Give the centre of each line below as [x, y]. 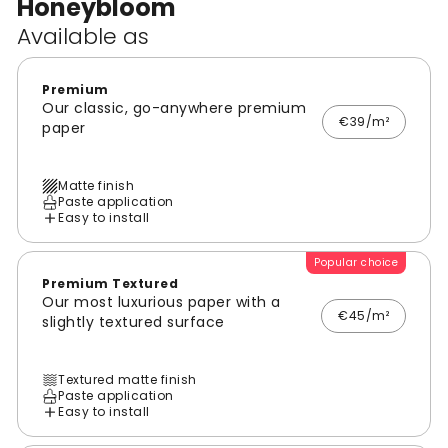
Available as [83, 37]
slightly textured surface [133, 322]
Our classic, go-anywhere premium [174, 108]
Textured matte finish [127, 380]
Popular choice [356, 263]
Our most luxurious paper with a [161, 302]
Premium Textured [110, 284]
